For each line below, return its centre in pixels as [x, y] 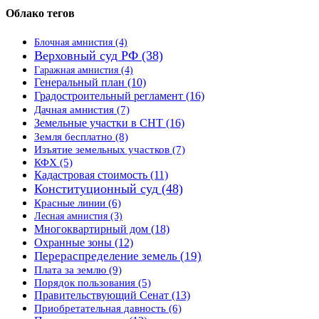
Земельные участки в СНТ [99, 122]
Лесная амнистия [71, 216]
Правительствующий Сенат [101, 295]
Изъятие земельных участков [102, 149]
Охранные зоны [73, 242]
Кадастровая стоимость [91, 174]
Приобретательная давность [100, 308]
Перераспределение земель [106, 256]
